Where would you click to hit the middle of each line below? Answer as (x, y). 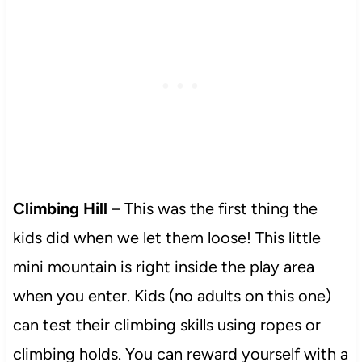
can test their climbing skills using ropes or (166, 324)
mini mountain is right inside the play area (163, 266)
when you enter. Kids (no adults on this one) (172, 295)
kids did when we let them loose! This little (166, 237)
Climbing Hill (62, 208)
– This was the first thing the (214, 208)
